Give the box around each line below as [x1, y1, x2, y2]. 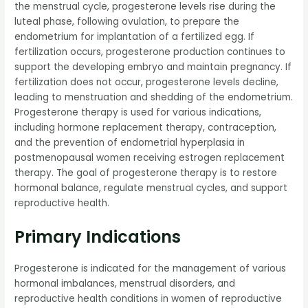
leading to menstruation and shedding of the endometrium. [14, 90, 294, 104]
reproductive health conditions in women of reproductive [14, 291, 283, 305]
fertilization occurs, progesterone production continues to [14, 45, 286, 58]
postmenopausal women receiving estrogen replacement [14, 151, 285, 164]
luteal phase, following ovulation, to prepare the [14, 14, 240, 28]
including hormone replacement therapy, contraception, [14, 120, 277, 134]
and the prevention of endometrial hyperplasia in [14, 135, 245, 149]
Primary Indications [14, 225, 181, 248]
